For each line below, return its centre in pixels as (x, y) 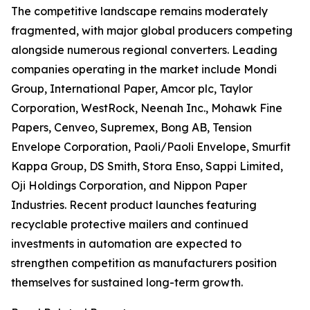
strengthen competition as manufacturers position (144, 263)
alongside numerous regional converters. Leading (144, 50)
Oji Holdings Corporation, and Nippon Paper (129, 186)
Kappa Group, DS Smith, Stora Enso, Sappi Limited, (147, 166)
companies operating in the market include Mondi (144, 70)
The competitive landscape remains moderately (139, 11)
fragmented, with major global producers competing (152, 31)
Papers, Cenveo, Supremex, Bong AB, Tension (131, 128)
